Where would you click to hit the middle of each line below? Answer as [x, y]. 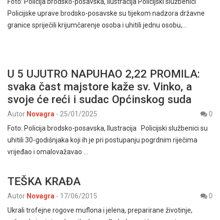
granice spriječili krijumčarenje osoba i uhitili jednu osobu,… [97, 25]
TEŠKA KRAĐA [44, 181]
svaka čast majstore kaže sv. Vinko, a [100, 86]
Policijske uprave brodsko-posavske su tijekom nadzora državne [106, 13]
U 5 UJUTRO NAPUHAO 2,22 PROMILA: [104, 74]
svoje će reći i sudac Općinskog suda [101, 99]
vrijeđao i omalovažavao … [48, 152]
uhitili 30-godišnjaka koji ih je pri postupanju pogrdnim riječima [102, 140]
